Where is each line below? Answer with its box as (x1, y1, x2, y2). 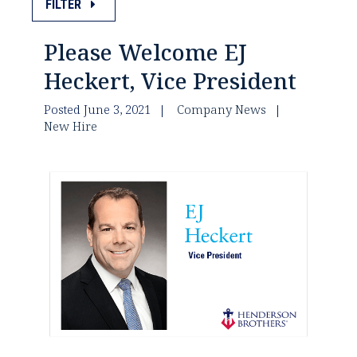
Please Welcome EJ (44, 37, 247, 68)
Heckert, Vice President (44, 65, 296, 96)
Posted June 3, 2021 (44, 101, 151, 118)
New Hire (44, 118, 97, 135)
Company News (177, 101, 266, 118)
